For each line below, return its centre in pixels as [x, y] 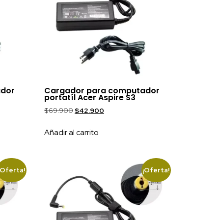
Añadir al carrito [72, 132]
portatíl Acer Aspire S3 [90, 97]
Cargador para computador [102, 90]
